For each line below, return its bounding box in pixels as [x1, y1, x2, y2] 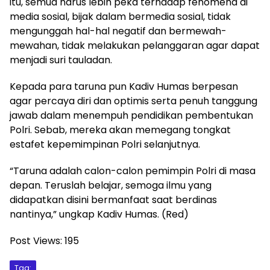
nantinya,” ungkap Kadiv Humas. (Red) [10, 207, 189, 221]
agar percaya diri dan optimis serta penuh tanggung [10, 94, 257, 108]
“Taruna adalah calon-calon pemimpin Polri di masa [10, 164, 256, 178]
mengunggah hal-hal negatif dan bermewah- [10, 24, 227, 38]
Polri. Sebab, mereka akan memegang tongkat [10, 123, 231, 137]
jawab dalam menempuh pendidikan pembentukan [10, 108, 253, 122]
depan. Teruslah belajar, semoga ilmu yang [10, 178, 212, 192]
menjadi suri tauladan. [10, 53, 112, 67]
